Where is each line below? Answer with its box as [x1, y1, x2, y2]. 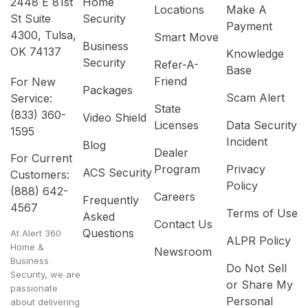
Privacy [225, 162, 265, 177]
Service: [10, 91, 52, 106]
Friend [154, 74, 187, 89]
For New [10, 75, 56, 89]
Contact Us [154, 217, 212, 232]
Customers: [10, 168, 69, 182]
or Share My [225, 278, 293, 292]
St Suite [10, 12, 51, 26]
